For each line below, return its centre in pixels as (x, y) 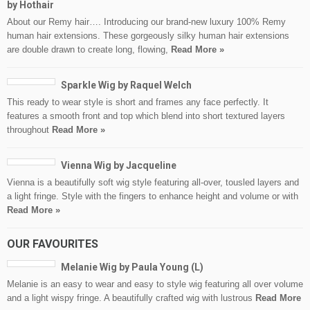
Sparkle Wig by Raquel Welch (126, 85)
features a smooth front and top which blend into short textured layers (146, 116)
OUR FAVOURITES (53, 244)
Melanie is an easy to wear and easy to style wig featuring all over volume (155, 284)
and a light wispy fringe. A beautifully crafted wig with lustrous (131, 298)
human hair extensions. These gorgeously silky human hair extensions (148, 36)
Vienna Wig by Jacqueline (119, 166)
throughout (29, 130)
